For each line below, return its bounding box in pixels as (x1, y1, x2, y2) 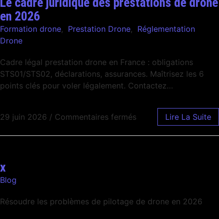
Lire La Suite (165, 112, 211, 122)
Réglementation (137, 23, 195, 34)
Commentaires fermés (55, 112, 136, 122)
